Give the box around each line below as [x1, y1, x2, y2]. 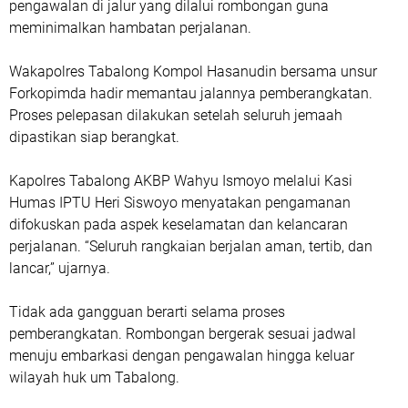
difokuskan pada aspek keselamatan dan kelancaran [9, 216, 348, 233]
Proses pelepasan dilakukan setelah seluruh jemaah [9, 107, 342, 124]
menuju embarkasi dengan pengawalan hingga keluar [9, 347, 354, 364]
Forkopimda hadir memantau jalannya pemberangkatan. [9, 85, 372, 102]
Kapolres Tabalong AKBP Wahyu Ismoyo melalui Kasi [9, 172, 352, 189]
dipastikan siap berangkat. [9, 128, 179, 146]
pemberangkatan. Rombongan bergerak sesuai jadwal [9, 325, 356, 342]
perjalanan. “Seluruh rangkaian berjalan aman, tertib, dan [9, 238, 372, 255]
